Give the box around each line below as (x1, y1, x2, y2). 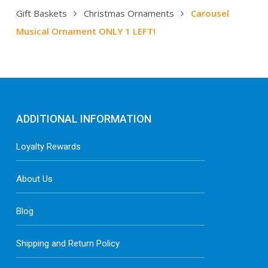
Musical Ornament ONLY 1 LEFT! (16, 25, 156, 37)
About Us (16, 173, 53, 184)
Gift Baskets (16, 7, 67, 19)
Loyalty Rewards (16, 141, 81, 152)
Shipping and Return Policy (16, 237, 120, 249)
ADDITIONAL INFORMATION (16, 112, 151, 125)
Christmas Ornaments (83, 7, 174, 19)
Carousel (190, 7, 229, 19)
